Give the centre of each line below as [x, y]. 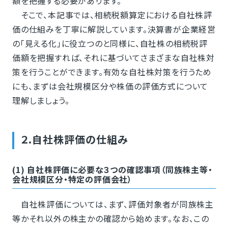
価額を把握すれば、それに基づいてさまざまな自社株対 [113, 57]
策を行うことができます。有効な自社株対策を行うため [112, 72]
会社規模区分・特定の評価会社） [72, 179]
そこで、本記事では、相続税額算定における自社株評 [112, 15]
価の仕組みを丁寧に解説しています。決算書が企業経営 [114, 29]
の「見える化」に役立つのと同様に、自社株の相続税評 [110, 43]
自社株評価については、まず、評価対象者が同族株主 [113, 204]
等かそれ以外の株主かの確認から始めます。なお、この [110, 218]
